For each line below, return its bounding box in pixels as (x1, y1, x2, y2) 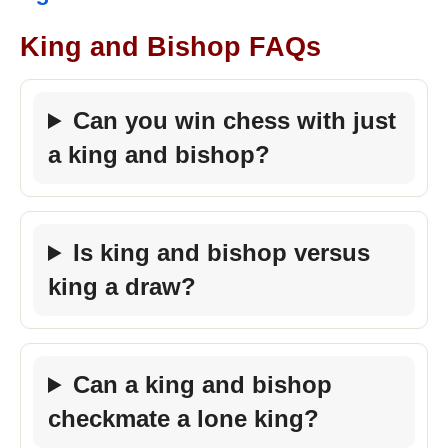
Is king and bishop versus (73, 239, 371, 266)
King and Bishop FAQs (20, 32, 321, 62)
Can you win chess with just (73, 107, 397, 134)
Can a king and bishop (73, 371, 333, 398)
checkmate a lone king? (48, 405, 319, 432)
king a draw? (48, 273, 196, 300)
